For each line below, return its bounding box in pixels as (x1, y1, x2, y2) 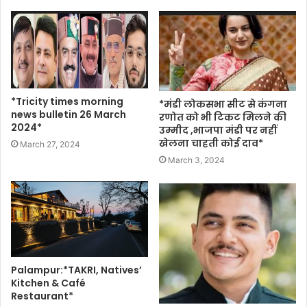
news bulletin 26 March (11, 107, 126, 121)
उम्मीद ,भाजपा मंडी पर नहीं (159, 123, 277, 137)
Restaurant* (11, 288, 73, 303)
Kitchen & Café (11, 275, 86, 290)
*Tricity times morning (11, 94, 123, 108)
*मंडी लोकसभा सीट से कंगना (159, 97, 287, 111)
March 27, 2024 (20, 138, 80, 149)
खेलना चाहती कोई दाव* (159, 136, 263, 150)
